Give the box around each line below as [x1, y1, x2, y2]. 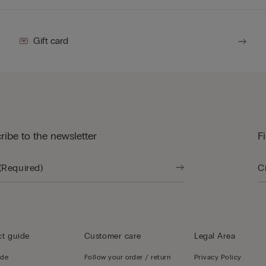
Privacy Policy [194, 253, 242, 262]
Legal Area [194, 231, 236, 242]
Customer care [84, 231, 142, 242]
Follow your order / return [84, 253, 171, 262]
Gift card [33, 35, 69, 47]
